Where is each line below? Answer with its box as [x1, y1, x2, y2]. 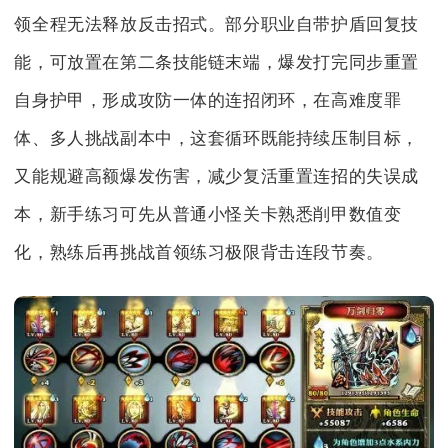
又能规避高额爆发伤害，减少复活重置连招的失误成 [14, 167, 420, 187]
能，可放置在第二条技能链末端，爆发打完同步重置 [14, 53, 420, 73]
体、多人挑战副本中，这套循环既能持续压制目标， [14, 129, 420, 149]
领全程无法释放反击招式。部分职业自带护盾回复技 [14, 15, 420, 35]
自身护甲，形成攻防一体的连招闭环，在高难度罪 [14, 91, 402, 111]
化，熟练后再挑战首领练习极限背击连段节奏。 [14, 243, 384, 263]
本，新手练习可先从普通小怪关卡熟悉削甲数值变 [14, 205, 402, 225]
